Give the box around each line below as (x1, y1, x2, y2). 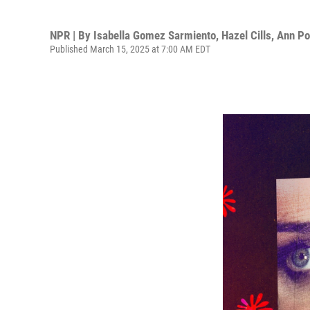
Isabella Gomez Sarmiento (93, 28, 216, 42)
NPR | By (50, 28, 93, 42)
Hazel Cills (221, 28, 271, 42)
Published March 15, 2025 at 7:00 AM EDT (50, 43, 210, 55)
